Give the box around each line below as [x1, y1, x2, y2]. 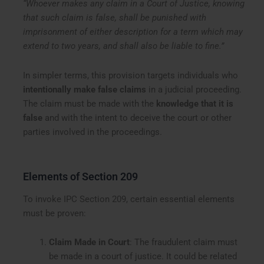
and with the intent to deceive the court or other [42, 112, 232, 123]
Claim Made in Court [48, 237, 130, 248]
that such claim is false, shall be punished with [23, 12, 207, 24]
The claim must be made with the [23, 98, 157, 109]
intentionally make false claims [23, 84, 147, 95]
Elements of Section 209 [23, 170, 138, 183]
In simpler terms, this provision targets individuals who [23, 70, 239, 81]
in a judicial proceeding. [146, 84, 242, 95]
